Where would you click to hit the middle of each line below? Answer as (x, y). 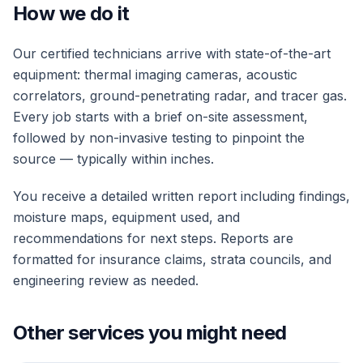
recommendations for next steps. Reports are (153, 238)
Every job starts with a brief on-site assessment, (160, 117)
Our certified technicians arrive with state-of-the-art (172, 53)
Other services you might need (150, 333)
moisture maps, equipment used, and (126, 217)
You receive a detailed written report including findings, (181, 196)
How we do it (71, 13)
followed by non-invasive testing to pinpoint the (159, 138)
